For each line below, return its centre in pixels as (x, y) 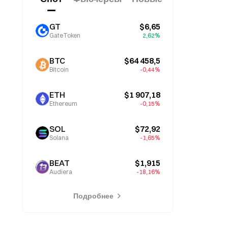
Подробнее (93, 196)
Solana (59, 138)
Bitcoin (59, 69)
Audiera (61, 172)
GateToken (65, 35)
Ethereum (63, 104)
